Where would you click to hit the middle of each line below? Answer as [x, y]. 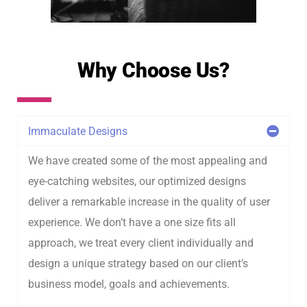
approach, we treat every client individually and [141, 243]
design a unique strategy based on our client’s [138, 263]
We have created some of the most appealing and [148, 161]
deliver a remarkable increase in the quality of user [149, 202]
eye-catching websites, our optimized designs [137, 181]
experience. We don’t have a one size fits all [132, 222]
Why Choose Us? [153, 70]
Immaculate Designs [78, 131]
